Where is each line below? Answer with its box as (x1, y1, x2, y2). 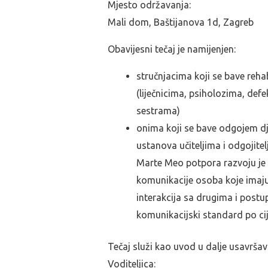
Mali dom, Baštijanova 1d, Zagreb (108, 17, 254, 28)
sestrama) (136, 105, 180, 116)
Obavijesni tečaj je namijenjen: (108, 44, 236, 54)
